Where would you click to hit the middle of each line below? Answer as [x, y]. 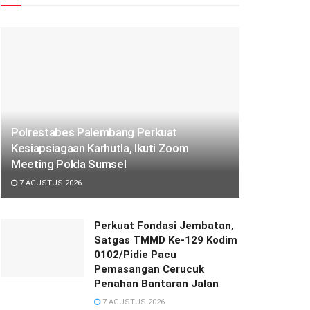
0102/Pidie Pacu [135, 254]
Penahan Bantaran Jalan [156, 283]
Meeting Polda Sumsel [69, 164]
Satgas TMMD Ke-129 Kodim [166, 240]
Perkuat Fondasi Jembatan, [164, 225]
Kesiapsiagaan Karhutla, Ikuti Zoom [100, 148]
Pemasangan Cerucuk [149, 269]
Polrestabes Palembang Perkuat [94, 132]
